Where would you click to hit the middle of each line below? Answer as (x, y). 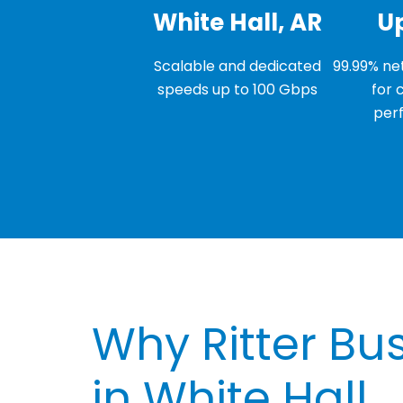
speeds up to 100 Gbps (237, 90)
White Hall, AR (237, 22)
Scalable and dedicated (237, 66)
